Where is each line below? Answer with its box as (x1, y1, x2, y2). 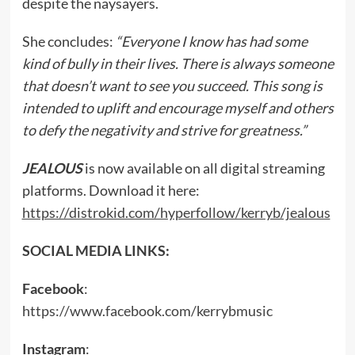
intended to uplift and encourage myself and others (21, 99, 334, 116)
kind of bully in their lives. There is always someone (21, 55, 334, 72)
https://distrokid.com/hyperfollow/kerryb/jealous (21, 204, 330, 221)
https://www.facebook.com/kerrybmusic (21, 302, 273, 319)
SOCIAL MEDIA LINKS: (21, 242, 170, 259)
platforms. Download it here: (21, 181, 200, 199)
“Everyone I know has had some (115, 32, 307, 50)
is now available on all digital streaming (82, 159, 325, 177)
